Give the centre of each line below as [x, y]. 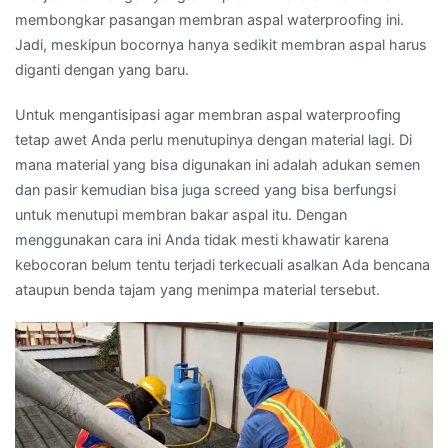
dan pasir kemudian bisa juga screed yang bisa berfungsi [205, 190]
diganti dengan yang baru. [102, 70]
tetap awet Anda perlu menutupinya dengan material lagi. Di [213, 140]
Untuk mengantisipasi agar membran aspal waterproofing [208, 115]
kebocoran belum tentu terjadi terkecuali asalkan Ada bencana [222, 265]
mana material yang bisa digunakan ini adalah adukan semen [217, 165]
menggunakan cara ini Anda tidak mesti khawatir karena [202, 240]
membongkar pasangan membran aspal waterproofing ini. [209, 20]
